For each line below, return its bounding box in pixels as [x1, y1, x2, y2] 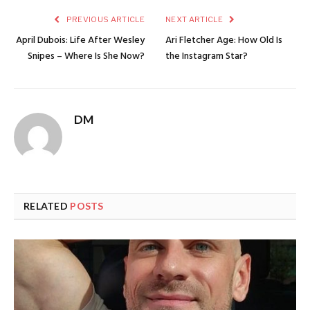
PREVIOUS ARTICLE [64, 14, 145, 24]
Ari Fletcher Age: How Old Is [165, 32, 282, 48]
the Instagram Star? [165, 48, 248, 64]
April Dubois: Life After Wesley [16, 32, 145, 48]
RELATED [24, 199, 71, 212]
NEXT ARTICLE [165, 14, 225, 24]
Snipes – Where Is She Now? [28, 48, 145, 64]
